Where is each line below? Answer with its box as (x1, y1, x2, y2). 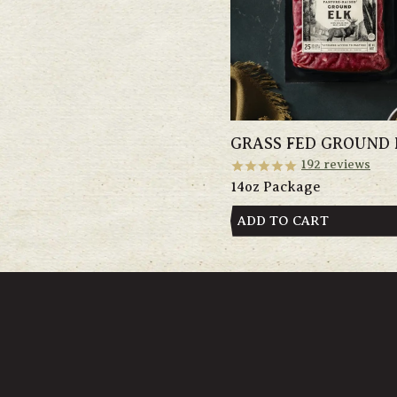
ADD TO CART (237, 214, 332, 229)
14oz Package (230, 178, 321, 195)
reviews (321, 157, 370, 171)
